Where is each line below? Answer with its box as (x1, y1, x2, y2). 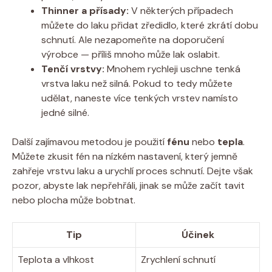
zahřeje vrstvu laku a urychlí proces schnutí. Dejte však (12, 164, 253, 177)
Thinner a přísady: (41, 4, 129, 17)
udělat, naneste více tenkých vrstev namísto (41, 91, 238, 104)
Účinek (181, 228, 214, 241)
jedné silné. (41, 106, 89, 119)
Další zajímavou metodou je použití (12, 135, 167, 148)
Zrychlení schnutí (141, 253, 216, 266)
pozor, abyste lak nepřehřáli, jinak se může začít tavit (12, 178, 245, 192)
